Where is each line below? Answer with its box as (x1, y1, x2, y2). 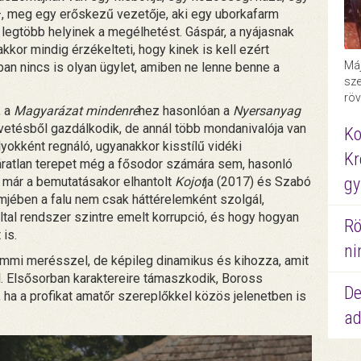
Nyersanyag (233, 102, 301, 118)
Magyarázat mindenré (10, 102, 139, 118)
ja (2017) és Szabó (205, 173, 311, 189)
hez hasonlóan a (139, 102, 233, 118)
